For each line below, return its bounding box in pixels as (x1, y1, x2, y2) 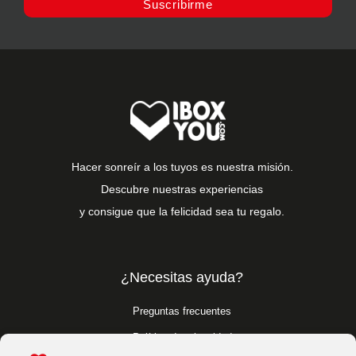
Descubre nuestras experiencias (101, 183, 263, 195)
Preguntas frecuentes (133, 305, 231, 317)
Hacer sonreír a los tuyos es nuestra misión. (71, 161, 293, 173)
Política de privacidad (132, 331, 232, 343)
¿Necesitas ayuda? (121, 269, 243, 285)
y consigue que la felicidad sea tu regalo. (79, 205, 284, 218)
